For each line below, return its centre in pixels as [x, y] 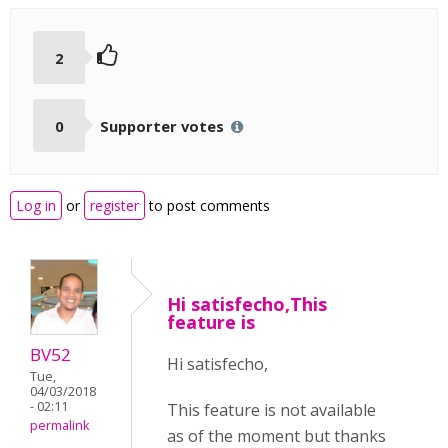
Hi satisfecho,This [247, 304]
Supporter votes [163, 125]
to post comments [207, 206]
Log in [36, 206]
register [114, 206]
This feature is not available [271, 410]
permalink [59, 426]
